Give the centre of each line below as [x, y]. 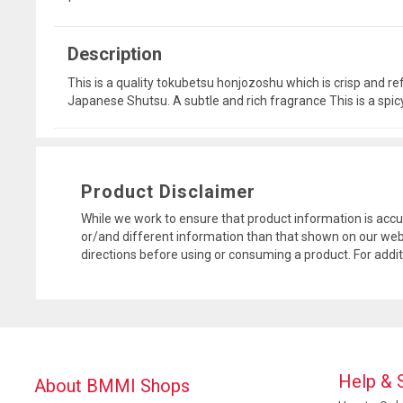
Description [115, 54]
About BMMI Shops [112, 386]
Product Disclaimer [168, 192]
